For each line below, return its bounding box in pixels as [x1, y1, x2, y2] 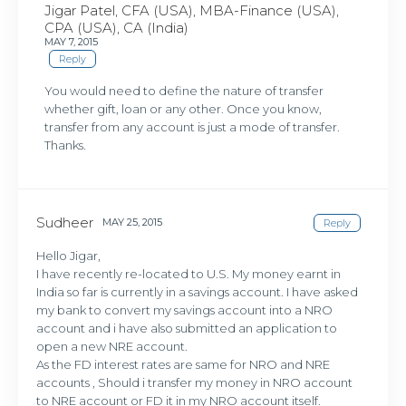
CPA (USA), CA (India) [44, 19, 189, 37]
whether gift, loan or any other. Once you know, [44, 101, 323, 117]
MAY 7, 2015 [44, 35, 99, 49]
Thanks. [44, 138, 87, 153]
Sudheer [36, 213, 94, 231]
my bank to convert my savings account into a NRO [36, 302, 333, 317]
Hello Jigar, [36, 247, 101, 263]
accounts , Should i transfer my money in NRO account [36, 374, 353, 390]
